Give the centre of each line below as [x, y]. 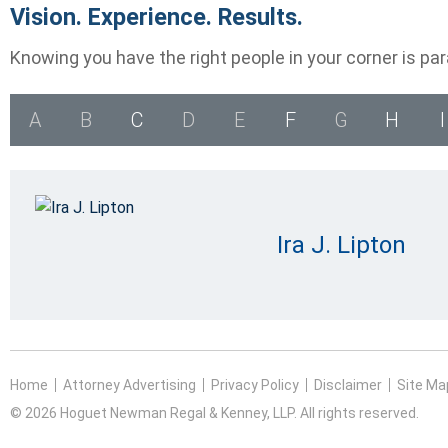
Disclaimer [348, 385]
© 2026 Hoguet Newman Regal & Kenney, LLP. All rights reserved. [214, 413]
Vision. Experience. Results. [156, 16]
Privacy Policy [255, 385]
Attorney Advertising [129, 385]
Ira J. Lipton [341, 245]
